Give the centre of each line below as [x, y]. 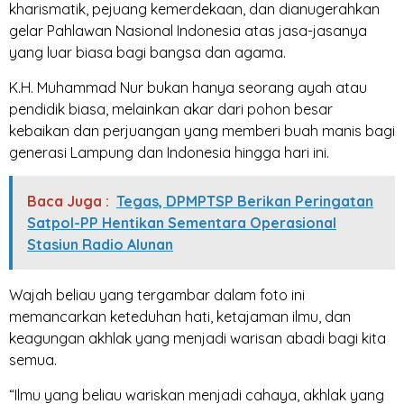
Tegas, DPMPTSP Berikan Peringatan [245, 202]
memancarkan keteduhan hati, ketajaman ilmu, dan [180, 317]
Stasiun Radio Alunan [100, 245]
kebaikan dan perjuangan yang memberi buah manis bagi [202, 130]
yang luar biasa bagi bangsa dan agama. [147, 53]
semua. [33, 360]
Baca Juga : [68, 202]
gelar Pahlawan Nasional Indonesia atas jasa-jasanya [188, 31]
